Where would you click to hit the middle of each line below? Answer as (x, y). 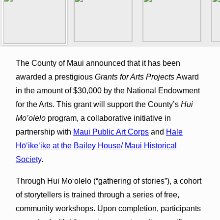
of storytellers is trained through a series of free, (97, 194)
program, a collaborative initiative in (108, 118)
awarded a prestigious (55, 77)
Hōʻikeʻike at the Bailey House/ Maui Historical (96, 145)
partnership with (44, 132)
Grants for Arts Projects (134, 77)
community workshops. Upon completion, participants (108, 208)
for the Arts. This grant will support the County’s (98, 104)
